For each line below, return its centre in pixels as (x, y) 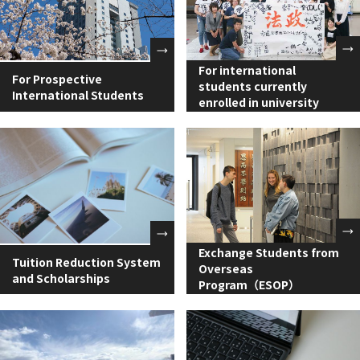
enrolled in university (258, 102)
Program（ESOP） (249, 285)
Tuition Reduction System (86, 262)
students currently (252, 86)
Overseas (225, 269)
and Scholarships (61, 278)
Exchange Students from (268, 253)
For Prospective (57, 78)
